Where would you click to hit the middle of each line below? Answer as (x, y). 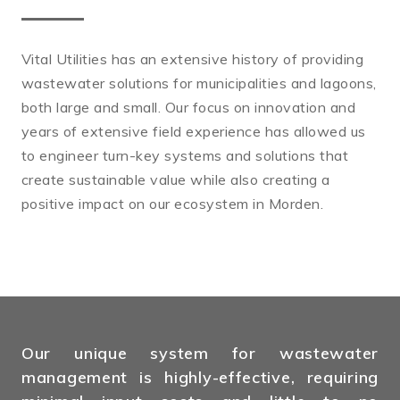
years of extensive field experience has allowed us (194, 132)
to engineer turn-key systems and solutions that (185, 156)
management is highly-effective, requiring (200, 378)
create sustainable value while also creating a (176, 180)
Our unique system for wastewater (200, 354)
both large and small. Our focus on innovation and (189, 108)
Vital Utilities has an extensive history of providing (193, 59)
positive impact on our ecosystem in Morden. (173, 204)
